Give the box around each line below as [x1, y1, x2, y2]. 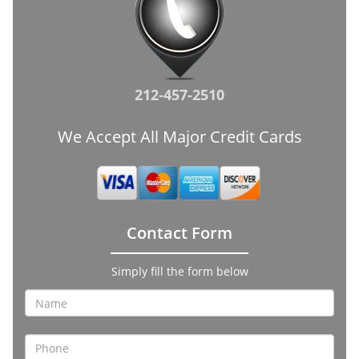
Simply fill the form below [111, 264, 248, 279]
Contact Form [127, 222, 232, 244]
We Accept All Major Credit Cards [57, 126, 302, 147]
